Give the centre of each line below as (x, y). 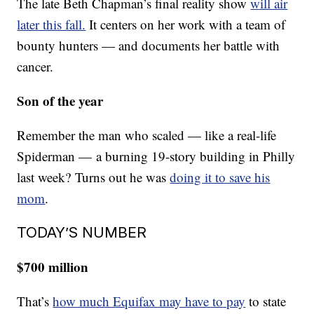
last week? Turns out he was (94, 177)
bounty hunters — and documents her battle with (149, 45)
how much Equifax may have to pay (149, 301)
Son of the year (60, 101)
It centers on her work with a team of (186, 24)
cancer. (35, 66)
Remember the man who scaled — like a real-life (147, 135)
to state (266, 301)
